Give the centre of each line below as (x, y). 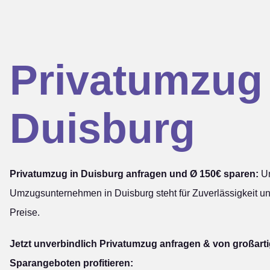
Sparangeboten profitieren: (71, 263)
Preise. (25, 212)
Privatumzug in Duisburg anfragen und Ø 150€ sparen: (134, 174)
